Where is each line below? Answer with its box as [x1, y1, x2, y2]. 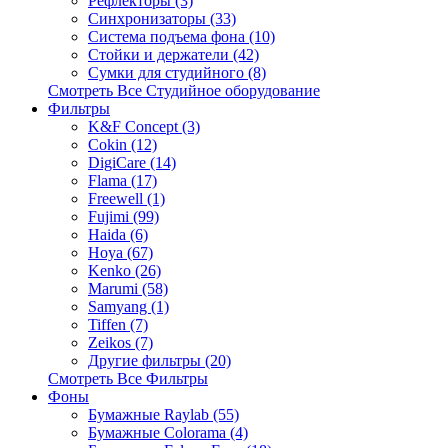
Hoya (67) [88, 244, 153, 261]
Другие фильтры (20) [88, 352, 231, 369]
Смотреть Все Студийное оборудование [48, 82, 320, 99]
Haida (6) [88, 226, 148, 243]
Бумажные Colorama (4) [88, 424, 248, 441]
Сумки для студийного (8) [88, 64, 266, 81]
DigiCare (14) [88, 154, 176, 171]
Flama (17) [88, 172, 157, 189]
